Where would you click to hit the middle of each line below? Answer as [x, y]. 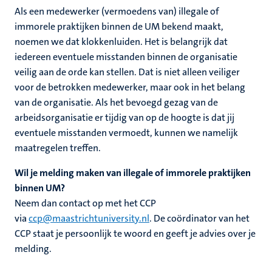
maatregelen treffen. [58, 148]
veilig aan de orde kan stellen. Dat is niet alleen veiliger [127, 72]
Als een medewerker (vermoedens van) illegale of [117, 11]
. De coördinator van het [199, 218]
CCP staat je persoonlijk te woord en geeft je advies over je [135, 233]
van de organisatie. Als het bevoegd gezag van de [116, 102]
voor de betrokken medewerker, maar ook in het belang [130, 87]
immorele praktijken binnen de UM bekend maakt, [119, 26]
